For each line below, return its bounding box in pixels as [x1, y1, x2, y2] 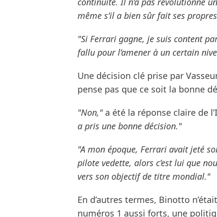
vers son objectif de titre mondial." [77, 170, 210, 183]
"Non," [77, 107, 103, 119]
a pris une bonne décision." [77, 120, 182, 132]
